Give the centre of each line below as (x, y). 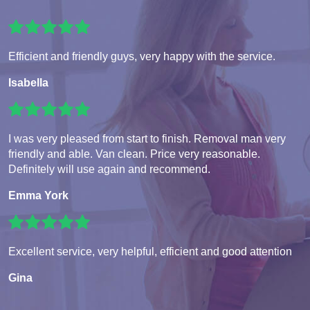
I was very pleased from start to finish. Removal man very (147, 139)
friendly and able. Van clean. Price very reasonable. (134, 154)
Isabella (28, 83)
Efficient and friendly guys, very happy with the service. (142, 57)
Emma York (38, 196)
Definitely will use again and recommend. (109, 170)
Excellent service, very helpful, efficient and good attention (150, 252)
